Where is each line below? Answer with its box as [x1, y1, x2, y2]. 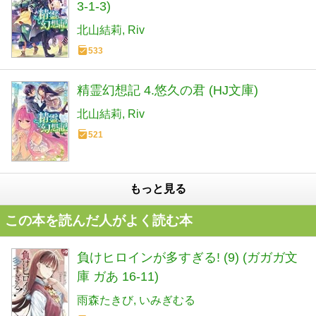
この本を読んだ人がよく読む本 [5, 213, 193, 228]
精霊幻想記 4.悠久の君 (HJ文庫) [77, 83, 258, 98]
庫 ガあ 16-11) [77, 269, 159, 284]
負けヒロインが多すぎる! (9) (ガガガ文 [77, 250, 298, 265]
